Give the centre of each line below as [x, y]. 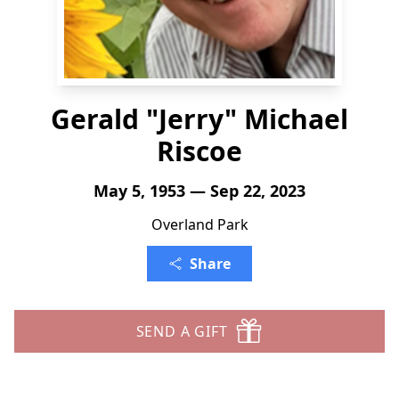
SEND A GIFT [182, 331]
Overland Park [199, 224]
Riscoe [199, 151]
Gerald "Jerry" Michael [199, 119]
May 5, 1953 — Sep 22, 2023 [199, 191]
